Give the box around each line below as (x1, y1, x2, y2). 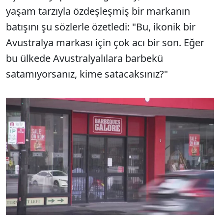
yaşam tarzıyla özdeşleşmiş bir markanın (6, 4, 190, 18)
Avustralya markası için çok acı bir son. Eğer (6, 36, 204, 49)
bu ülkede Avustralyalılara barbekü (6, 52, 163, 65)
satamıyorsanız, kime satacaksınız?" (6, 67, 168, 81)
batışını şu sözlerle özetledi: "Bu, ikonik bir (6, 20, 195, 33)
